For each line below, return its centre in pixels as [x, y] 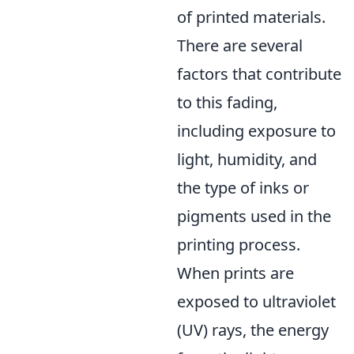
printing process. [239, 245]
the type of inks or [243, 188]
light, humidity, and [247, 159]
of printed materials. [251, 17]
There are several [240, 45]
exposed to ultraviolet [256, 301]
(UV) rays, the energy [253, 330]
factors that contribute [259, 74]
